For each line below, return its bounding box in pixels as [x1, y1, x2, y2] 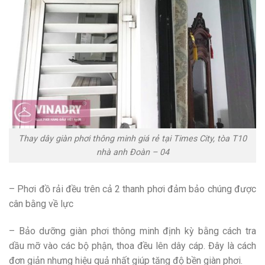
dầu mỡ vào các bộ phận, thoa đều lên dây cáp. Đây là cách [9, 240, 256, 251]
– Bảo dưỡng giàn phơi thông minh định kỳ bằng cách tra [9, 225, 256, 237]
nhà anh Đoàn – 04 [96, 147, 169, 158]
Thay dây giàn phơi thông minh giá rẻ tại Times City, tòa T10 [18, 134, 247, 144]
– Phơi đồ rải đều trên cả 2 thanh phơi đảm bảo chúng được [9, 183, 256, 195]
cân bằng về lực [9, 198, 73, 209]
